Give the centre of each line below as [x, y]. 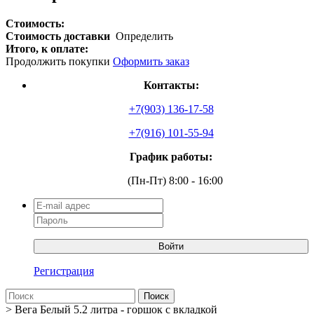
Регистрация [64, 271]
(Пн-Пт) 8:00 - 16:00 [175, 180]
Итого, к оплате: [47, 48]
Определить [144, 36]
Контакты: [171, 85]
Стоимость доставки [61, 36]
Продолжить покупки [59, 61]
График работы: [171, 156]
